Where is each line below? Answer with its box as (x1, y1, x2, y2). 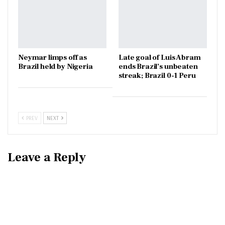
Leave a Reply (8, 149, 86, 166)
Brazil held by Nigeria (18, 62, 93, 72)
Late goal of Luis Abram (119, 53, 201, 63)
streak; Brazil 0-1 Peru (119, 71, 196, 81)
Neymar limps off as (18, 53, 87, 63)
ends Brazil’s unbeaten (119, 62, 198, 72)
